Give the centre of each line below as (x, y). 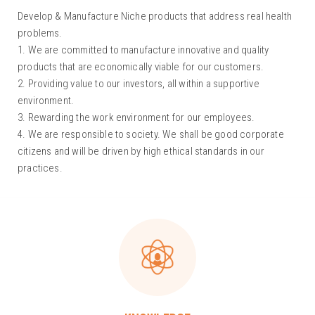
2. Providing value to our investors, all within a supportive (139, 83)
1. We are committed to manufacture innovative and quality (143, 50)
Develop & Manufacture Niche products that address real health (155, 16)
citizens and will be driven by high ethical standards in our (141, 151)
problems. (40, 33)
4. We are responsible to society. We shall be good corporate (151, 134)
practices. (40, 168)
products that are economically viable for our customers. (141, 66)
